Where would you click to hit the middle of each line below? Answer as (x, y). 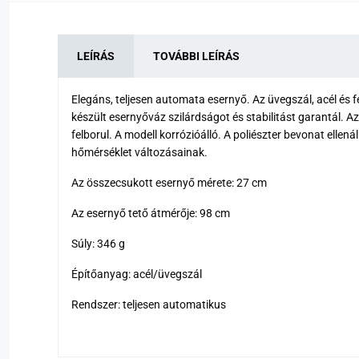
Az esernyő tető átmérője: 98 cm (151, 213)
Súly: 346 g (98, 243)
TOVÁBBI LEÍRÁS (196, 56)
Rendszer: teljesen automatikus (149, 304)
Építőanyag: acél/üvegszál (137, 274)
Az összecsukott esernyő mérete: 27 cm (169, 182)
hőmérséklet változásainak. (139, 152)
